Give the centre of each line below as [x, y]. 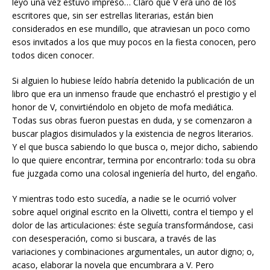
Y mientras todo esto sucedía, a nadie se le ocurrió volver [124, 198]
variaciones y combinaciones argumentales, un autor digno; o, [133, 251]
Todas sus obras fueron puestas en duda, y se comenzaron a [132, 120]
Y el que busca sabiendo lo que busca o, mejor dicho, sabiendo [135, 146]
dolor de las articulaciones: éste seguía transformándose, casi [133, 225]
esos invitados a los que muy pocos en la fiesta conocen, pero [134, 42]
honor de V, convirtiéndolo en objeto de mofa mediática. [123, 107]
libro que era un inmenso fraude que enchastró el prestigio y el [134, 93]
